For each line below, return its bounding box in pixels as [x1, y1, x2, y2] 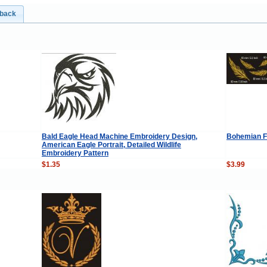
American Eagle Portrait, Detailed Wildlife [41, 140, 181, 149]
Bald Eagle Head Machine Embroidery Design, [41, 132, 197, 141]
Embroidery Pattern [41, 148, 108, 157]
